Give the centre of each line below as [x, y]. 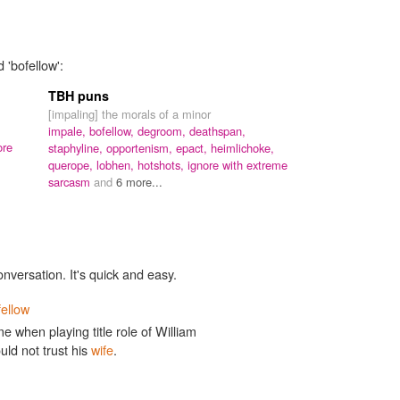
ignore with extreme [237, 164]
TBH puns [79, 95]
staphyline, [77, 147]
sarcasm [71, 181]
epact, [193, 147]
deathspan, [217, 130]
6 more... [139, 181]
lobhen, [117, 164]
